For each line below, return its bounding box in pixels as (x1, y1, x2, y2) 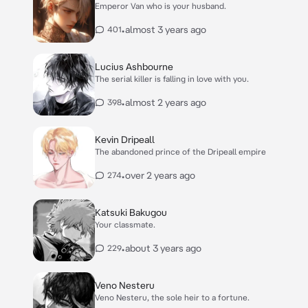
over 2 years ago (125, 170, 195, 181)
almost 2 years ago (125, 97, 206, 108)
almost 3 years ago (125, 24, 206, 35)
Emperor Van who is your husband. (95, 1, 226, 10)
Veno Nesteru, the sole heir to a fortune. (95, 293, 250, 302)
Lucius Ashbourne (95, 61, 173, 72)
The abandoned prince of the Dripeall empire (95, 147, 266, 156)
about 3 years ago (125, 243, 201, 254)
